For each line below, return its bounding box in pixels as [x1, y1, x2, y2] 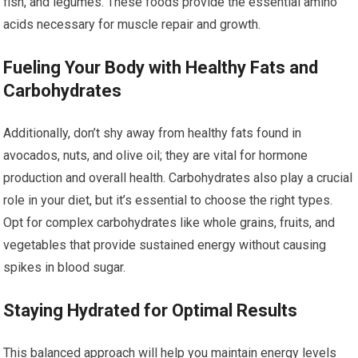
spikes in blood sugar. [3, 260, 126, 276]
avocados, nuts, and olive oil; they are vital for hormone [3, 148, 308, 164]
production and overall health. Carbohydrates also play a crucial [3, 170, 353, 186]
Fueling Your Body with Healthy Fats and [3, 58, 319, 78]
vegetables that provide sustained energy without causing [3, 237, 327, 253]
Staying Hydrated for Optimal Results [3, 300, 298, 321]
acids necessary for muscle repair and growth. [3, 17, 261, 33]
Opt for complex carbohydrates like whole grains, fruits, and [3, 215, 336, 231]
